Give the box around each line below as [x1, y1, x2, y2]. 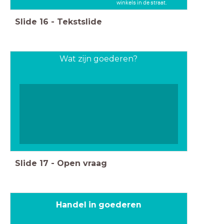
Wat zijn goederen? [59, 54, 138, 64]
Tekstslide [57, 16, 102, 26]
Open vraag [57, 158, 107, 168]
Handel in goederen [56, 199, 141, 209]
